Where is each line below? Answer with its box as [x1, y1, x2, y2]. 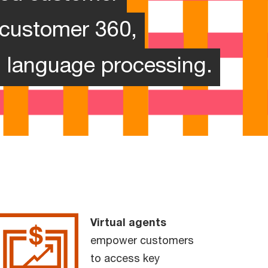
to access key [90, 251, 160, 264]
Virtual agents [90, 215, 166, 229]
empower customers [90, 233, 194, 246]
